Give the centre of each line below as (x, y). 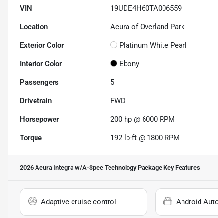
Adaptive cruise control (79, 202)
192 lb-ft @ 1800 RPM (145, 138)
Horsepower (39, 119)
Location (34, 27)
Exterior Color (42, 45)
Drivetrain (36, 101)
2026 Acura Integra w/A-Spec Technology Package (91, 168)
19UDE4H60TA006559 (146, 9)
